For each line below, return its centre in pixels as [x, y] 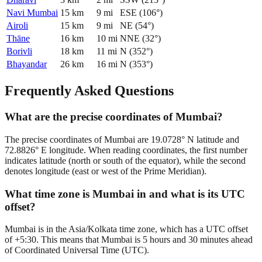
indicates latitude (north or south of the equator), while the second [125, 160]
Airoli [17, 26]
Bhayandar [27, 64]
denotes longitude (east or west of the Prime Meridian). [106, 171]
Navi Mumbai [32, 13]
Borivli [19, 51]
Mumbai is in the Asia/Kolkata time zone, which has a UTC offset [126, 229]
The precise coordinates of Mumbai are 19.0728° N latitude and [122, 139]
